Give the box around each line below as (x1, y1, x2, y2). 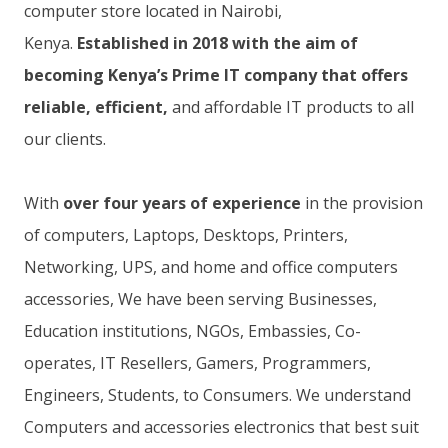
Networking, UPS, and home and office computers (24, 256, 398, 278)
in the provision (301, 192, 423, 214)
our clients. (24, 128, 106, 150)
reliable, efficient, (24, 96, 168, 118)
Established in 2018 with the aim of (77, 32, 358, 54)
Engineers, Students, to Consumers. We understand (24, 384, 411, 406)
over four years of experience (63, 192, 301, 214)
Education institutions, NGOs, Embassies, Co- (24, 320, 361, 342)
